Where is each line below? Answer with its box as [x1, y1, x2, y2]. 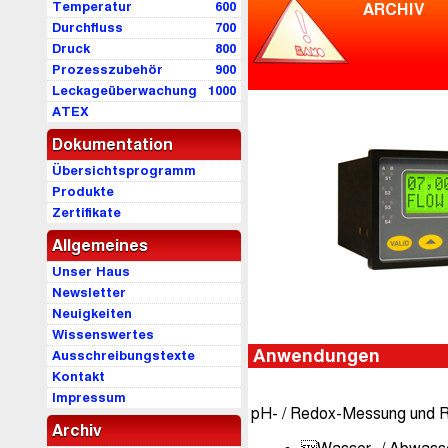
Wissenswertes [52, 327, 154, 343]
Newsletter [52, 285, 126, 301]
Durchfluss [52, 20, 123, 36]
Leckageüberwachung [52, 83, 197, 99]
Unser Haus [52, 264, 130, 280]
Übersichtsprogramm [52, 163, 196, 179]
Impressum [52, 390, 126, 406]
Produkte [52, 184, 114, 200]
